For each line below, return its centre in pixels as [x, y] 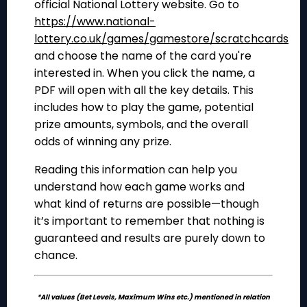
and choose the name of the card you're [143, 56]
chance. [56, 256]
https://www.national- [95, 22]
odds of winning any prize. [103, 142]
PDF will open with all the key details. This [144, 90]
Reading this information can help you [136, 170]
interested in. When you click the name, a [145, 73]
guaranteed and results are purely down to [150, 238]
